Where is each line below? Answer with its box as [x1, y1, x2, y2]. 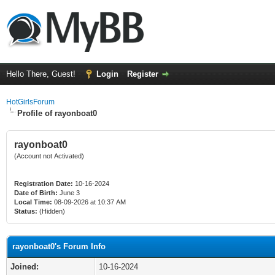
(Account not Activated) [14, 152, 84, 160]
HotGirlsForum [6, 98, 55, 106]
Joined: [10, 262, 39, 271]
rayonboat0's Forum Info [12, 242, 106, 251]
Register [127, 69, 158, 79]
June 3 [58, 189, 82, 196]
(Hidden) [37, 207, 65, 215]
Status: [14, 207, 37, 215]
